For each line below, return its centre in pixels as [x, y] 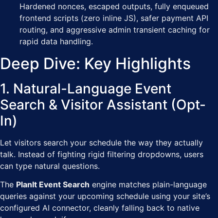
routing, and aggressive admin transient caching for [115, 30]
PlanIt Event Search [53, 185]
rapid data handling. [56, 42]
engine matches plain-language [148, 185]
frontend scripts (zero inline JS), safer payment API [114, 18]
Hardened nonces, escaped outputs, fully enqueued [114, 7]
